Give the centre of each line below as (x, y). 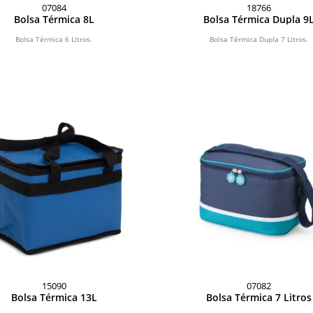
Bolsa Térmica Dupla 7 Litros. (259, 39)
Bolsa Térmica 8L (54, 19)
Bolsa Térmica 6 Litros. (54, 39)
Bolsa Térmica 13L (54, 297)
